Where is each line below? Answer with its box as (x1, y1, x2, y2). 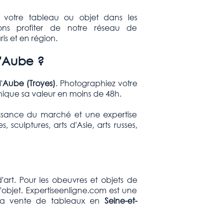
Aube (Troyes (2, 77, 53, 88)
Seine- (100, 195, 127, 206)
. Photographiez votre (55, 77, 137, 88)
